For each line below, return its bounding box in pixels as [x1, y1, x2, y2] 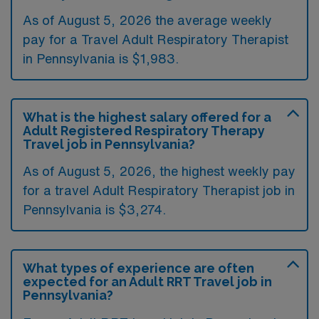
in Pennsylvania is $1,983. [23, 51, 179, 65]
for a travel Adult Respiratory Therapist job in [23, 183, 295, 197]
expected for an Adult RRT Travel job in [23, 273, 272, 289]
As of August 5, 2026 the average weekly [23, 13, 272, 26]
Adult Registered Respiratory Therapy [23, 122, 265, 138]
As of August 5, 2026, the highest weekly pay [23, 164, 296, 177]
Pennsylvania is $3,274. [23, 202, 166, 216]
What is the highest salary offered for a [23, 109, 271, 125]
